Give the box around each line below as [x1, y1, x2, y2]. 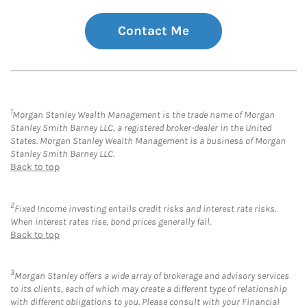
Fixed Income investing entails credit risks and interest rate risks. [14, 202, 276, 214]
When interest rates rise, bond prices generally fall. [10, 215, 211, 228]
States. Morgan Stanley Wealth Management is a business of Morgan [10, 135, 286, 147]
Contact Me [118, 23, 189, 39]
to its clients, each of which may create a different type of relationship [10, 283, 286, 295]
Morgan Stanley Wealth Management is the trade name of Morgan [12, 109, 275, 121]
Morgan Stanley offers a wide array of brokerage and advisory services [14, 270, 289, 282]
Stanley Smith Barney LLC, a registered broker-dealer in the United [10, 122, 271, 134]
